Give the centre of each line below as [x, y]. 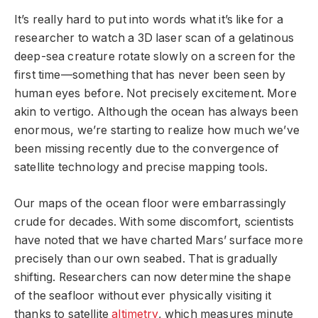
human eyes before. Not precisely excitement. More [155, 93]
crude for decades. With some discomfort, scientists [154, 221]
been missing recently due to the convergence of [147, 149]
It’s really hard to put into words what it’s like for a [149, 20]
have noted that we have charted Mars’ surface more [159, 240]
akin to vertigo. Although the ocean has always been [157, 112]
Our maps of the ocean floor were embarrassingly [150, 203]
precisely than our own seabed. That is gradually [146, 258]
